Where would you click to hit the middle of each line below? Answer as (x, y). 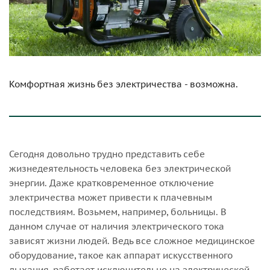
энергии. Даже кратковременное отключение (111, 183)
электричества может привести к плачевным (111, 198)
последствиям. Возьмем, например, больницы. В (118, 212)
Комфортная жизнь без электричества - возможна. (124, 84)
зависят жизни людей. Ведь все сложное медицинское (132, 241)
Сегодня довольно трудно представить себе (107, 154)
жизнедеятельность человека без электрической (120, 169)
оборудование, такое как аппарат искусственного (121, 256)
